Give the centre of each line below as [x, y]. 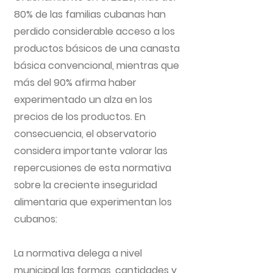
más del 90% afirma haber [75, 83]
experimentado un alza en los [83, 100]
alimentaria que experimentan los [93, 202]
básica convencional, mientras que [97, 66]
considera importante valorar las [91, 151]
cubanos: [36, 219]
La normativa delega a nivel [78, 253]
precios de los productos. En [80, 117]
